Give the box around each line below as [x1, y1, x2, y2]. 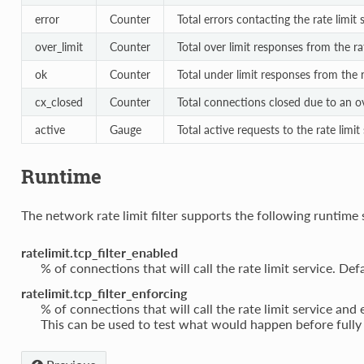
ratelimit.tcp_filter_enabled [20, 244, 178, 260]
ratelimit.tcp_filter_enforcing [20, 284, 187, 301]
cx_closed [34, 95, 83, 110]
